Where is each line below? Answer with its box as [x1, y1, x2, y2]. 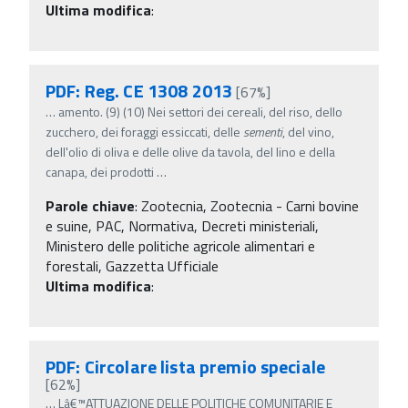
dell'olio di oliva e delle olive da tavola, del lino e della [46, 141, 335, 161]
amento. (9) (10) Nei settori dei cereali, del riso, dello [58, 101, 342, 121]
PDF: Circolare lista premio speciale [46, 352, 326, 381]
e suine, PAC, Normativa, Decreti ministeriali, [46, 214, 319, 237]
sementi [243, 121, 282, 141]
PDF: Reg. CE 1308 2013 [46, 76, 233, 105]
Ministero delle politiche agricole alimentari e [46, 234, 315, 257]
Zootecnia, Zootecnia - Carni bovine [141, 194, 359, 217]
